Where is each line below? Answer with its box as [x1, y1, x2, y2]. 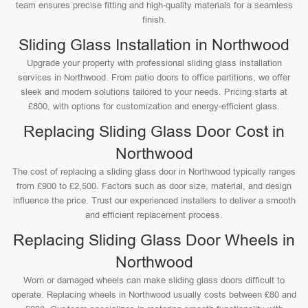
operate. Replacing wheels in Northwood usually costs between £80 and [12, 289, 296, 300]
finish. [142, 14, 166, 25]
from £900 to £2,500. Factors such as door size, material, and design [16, 181, 291, 191]
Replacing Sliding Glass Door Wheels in [13, 231, 295, 249]
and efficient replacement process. [85, 210, 223, 220]
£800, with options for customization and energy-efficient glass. [28, 101, 280, 111]
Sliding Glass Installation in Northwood [19, 36, 289, 54]
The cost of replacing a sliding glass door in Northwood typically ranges [12, 166, 296, 177]
